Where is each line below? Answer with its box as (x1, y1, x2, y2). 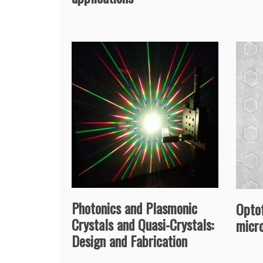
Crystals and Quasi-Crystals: (72, 213, 214, 235)
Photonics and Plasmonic (72, 197, 197, 218)
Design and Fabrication (72, 230, 187, 251)
